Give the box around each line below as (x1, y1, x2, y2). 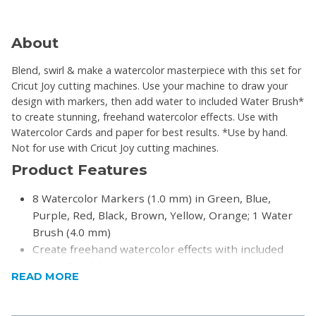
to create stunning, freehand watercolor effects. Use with (11, 110, 278, 124)
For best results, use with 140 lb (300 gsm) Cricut (32, 276, 286, 291)
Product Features (11, 160, 147, 178)
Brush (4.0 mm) (32, 225, 111, 240)
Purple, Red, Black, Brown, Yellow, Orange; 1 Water (32, 208, 293, 223)
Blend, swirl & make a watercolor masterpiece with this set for (11, 63, 301, 78)
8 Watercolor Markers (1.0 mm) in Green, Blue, (32, 191, 272, 206)
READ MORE (11, 270, 79, 283)
